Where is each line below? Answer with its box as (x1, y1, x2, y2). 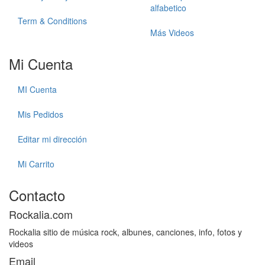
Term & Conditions (18, 15, 87, 27)
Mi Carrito (18, 158, 54, 170)
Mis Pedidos (18, 108, 63, 121)
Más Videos (150, 27, 194, 39)
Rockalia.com (9, 206, 73, 222)
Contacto (9, 185, 65, 206)
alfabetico (150, 2, 186, 14)
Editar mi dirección (18, 133, 87, 146)
